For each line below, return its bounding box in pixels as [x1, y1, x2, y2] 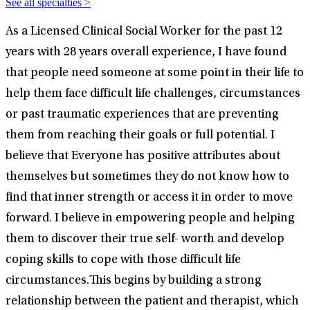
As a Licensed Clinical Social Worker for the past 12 [6, 26, 282, 39]
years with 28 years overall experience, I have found [6, 46, 286, 60]
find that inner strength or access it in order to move [6, 192, 293, 205]
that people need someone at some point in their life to [6, 67, 304, 80]
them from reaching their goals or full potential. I [6, 129, 275, 143]
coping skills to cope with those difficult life [6, 254, 241, 267]
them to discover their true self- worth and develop [6, 233, 284, 246]
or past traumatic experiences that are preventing [6, 109, 279, 122]
